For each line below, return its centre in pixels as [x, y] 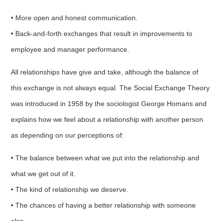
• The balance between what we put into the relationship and [105, 158]
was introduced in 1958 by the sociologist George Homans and [109, 103]
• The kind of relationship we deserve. [70, 189]
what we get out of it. [43, 173]
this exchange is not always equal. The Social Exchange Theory [110, 88]
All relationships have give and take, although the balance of [105, 72]
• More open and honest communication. [74, 18]
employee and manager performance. [70, 49]
